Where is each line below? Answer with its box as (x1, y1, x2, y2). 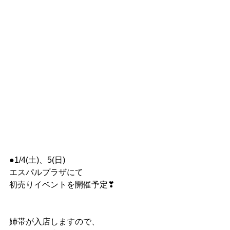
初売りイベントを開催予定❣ (9, 180, 114, 189)
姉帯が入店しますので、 (9, 217, 100, 226)
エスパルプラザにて (9, 168, 83, 177)
